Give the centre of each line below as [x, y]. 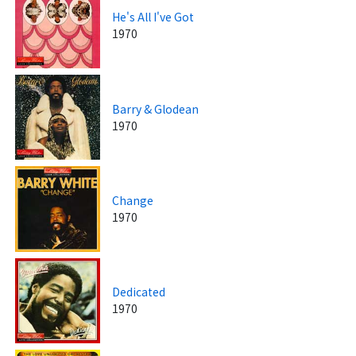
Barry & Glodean [156, 108]
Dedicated [139, 292]
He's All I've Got [153, 17]
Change [133, 200]
